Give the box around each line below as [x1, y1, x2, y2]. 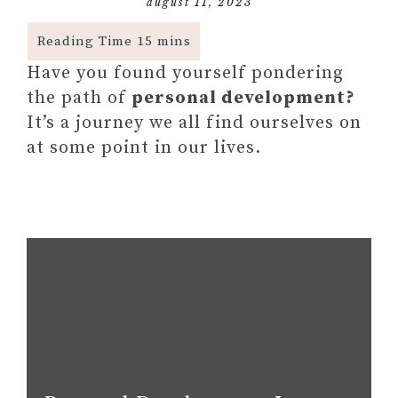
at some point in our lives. [27, 137, 261, 159]
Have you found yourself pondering [27, 62, 344, 84]
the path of [27, 87, 131, 109]
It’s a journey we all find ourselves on [27, 112, 362, 134]
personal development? [131, 87, 355, 109]
